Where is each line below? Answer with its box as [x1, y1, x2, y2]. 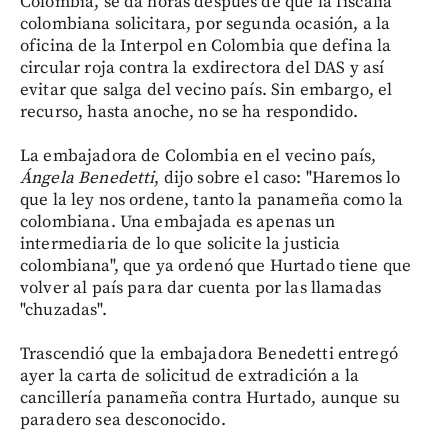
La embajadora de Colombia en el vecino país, [20, 145, 377, 167]
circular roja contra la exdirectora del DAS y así [20, 57, 385, 79]
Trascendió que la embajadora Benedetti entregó [20, 343, 398, 365]
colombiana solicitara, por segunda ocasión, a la [20, 13, 391, 35]
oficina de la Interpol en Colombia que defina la [20, 35, 392, 57]
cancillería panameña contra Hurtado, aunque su [20, 387, 400, 409]
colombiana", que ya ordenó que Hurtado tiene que [20, 255, 412, 277]
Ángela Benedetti [20, 167, 155, 189]
